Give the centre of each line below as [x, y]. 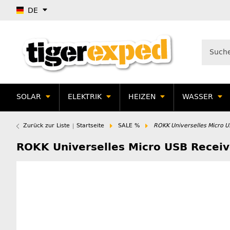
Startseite [90, 125]
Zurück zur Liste [46, 125]
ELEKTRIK [85, 97]
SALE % [129, 125]
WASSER [198, 97]
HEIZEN [142, 97]
